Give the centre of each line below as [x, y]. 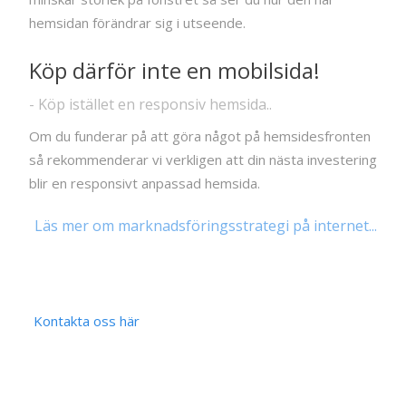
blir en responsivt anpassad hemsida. [145, 183]
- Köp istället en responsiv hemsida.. [150, 104]
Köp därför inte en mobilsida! [174, 70]
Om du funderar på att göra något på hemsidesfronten [200, 135]
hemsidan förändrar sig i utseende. [137, 22]
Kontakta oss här [87, 320]
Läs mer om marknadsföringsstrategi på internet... [206, 225]
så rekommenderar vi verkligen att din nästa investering [203, 159]
